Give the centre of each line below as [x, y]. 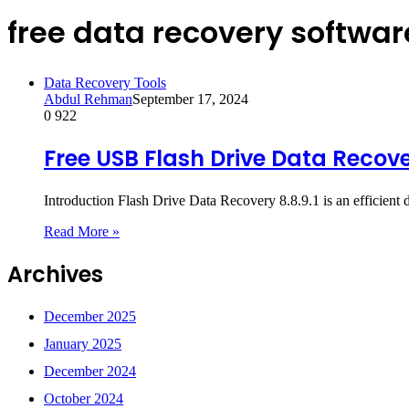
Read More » [82, 231]
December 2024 [90, 371]
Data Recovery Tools [105, 82]
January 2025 [83, 343]
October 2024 [84, 398]
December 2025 [90, 316]
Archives [55, 274]
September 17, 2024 [190, 99]
